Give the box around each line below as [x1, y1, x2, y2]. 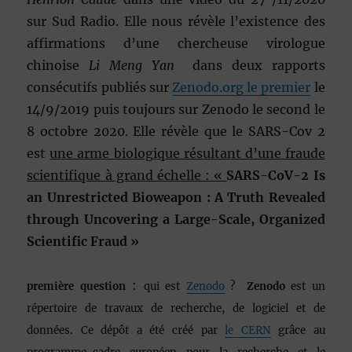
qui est [143, 280, 186, 294]
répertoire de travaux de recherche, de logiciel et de [27, 302, 325, 316]
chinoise [27, 57, 90, 74]
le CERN [225, 324, 271, 338]
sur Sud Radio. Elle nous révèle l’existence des [27, 13, 325, 30]
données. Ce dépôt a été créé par [27, 324, 225, 338]
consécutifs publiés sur [27, 79, 172, 96]
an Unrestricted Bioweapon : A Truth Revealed [27, 189, 325, 206]
